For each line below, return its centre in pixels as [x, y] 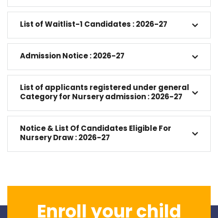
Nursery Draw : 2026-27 [65, 137]
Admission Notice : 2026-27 [72, 55]
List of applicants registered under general [105, 87]
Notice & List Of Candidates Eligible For [96, 128]
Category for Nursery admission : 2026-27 [101, 96]
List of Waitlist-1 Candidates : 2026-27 [94, 24]
